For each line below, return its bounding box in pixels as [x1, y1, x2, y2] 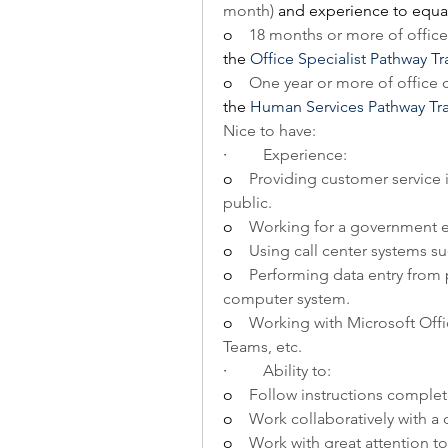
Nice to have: [223, 121, 316, 140]
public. [223, 193, 272, 212]
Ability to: [263, 361, 331, 380]
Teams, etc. [223, 337, 302, 356]
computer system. [223, 289, 350, 308]
